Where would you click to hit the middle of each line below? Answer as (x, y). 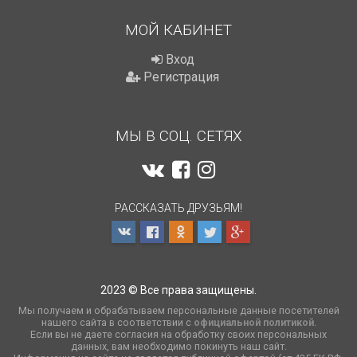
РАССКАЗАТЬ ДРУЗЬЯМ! (178, 208)
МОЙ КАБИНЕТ (178, 30)
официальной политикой (253, 322)
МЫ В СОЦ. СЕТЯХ (178, 136)
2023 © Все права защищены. (178, 290)
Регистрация (180, 77)
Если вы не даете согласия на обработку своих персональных (178, 334)
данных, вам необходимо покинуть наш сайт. (178, 346)
